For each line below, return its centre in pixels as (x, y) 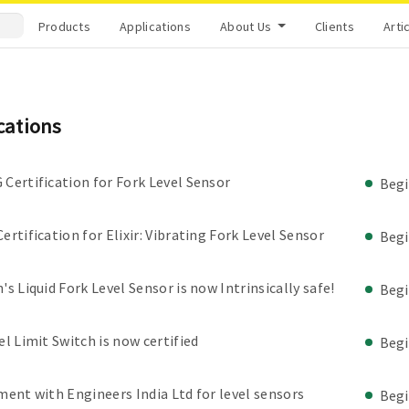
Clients (335, 26)
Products (64, 26)
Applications (155, 26)
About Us (247, 26)
